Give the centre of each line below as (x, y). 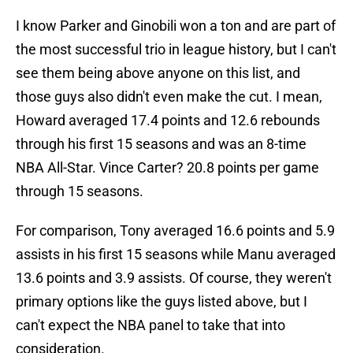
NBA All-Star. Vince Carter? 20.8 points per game (167, 168)
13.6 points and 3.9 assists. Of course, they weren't (174, 278)
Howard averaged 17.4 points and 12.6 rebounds (168, 121)
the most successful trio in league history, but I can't (176, 50)
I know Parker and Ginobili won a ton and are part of (176, 26)
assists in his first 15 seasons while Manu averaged (176, 255)
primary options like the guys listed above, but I (162, 302)
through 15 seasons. (80, 191)
